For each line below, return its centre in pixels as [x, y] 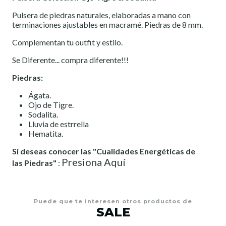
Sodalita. [43, 115]
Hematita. [46, 134]
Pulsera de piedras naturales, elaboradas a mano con [101, 15]
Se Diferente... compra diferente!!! [70, 60]
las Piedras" [34, 163]
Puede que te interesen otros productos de [113, 202]
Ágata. [40, 95]
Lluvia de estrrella [59, 124]
